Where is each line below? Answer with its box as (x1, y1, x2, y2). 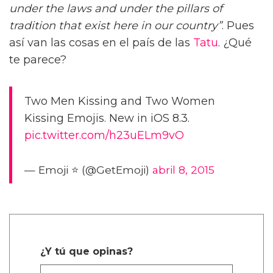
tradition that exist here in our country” (9, 18, 222, 32)
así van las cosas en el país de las (9, 35, 193, 49)
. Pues (222, 18, 254, 32)
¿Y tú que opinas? (40, 245, 133, 257)
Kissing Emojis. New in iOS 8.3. (24, 111, 190, 125)
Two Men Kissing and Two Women (24, 94, 215, 108)
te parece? (9, 52, 66, 66)
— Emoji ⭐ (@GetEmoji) (24, 163, 152, 176)
